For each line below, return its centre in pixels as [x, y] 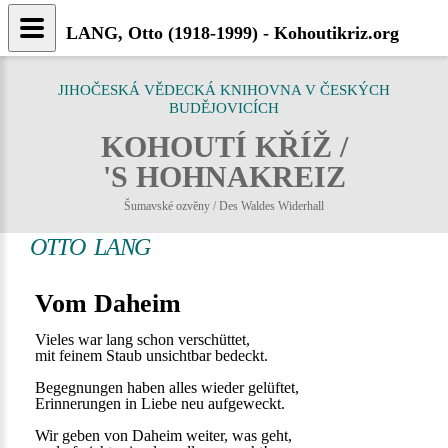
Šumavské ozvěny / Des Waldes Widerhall [224, 206]
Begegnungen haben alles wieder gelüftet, [167, 387]
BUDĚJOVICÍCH [224, 108]
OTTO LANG [90, 247]
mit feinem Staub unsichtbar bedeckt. [151, 355]
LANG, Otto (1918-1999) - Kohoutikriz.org [232, 33]
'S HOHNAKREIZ [224, 176]
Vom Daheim [108, 303]
